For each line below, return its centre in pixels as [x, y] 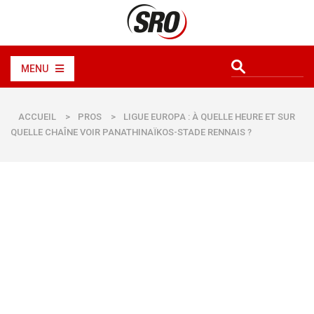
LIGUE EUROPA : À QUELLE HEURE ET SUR [209, 117]
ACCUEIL [37, 117]
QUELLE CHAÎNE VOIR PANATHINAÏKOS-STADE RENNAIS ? [131, 132]
